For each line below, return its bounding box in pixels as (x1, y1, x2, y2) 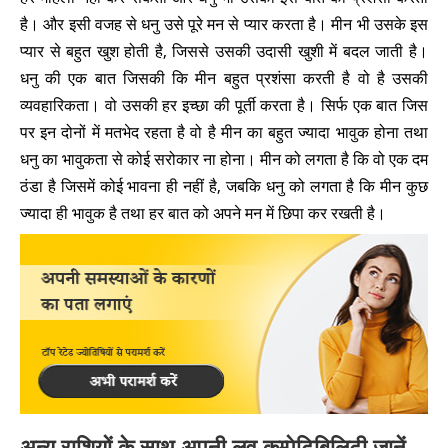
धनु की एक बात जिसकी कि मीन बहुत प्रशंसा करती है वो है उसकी (20, 67, 428, 89)
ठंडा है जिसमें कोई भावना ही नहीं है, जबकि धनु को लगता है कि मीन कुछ (20, 175, 428, 197)
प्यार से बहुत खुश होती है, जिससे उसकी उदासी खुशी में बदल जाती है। (20, 40, 428, 62)
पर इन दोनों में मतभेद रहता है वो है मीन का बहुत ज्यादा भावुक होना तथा (20, 121, 428, 143)
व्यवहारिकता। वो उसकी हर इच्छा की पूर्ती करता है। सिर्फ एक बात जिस (20, 94, 428, 116)
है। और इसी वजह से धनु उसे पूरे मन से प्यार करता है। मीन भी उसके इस (20, 13, 428, 35)
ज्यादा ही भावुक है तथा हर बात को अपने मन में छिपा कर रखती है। (20, 202, 386, 224)
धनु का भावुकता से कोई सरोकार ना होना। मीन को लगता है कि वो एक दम (20, 148, 428, 170)
